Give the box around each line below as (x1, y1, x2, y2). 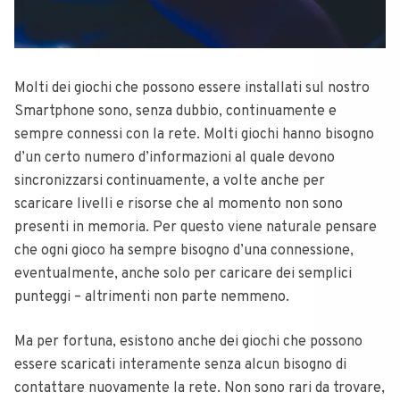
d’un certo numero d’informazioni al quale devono (14, 148, 335, 167)
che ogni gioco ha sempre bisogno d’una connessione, (14, 241, 354, 260)
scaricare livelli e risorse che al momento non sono (14, 195, 343, 213)
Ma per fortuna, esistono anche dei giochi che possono (14, 332, 362, 351)
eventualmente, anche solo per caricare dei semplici (14, 264, 352, 283)
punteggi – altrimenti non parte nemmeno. (14, 287, 289, 306)
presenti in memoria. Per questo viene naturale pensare (14, 218, 377, 237)
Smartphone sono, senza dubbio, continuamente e (14, 102, 337, 121)
